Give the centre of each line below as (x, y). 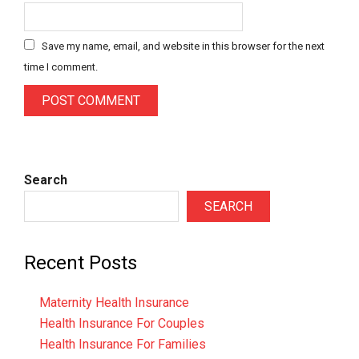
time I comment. (61, 67)
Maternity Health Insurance (115, 302)
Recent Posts (81, 262)
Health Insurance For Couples (122, 323)
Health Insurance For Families (123, 344)
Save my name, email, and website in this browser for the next (183, 46)
